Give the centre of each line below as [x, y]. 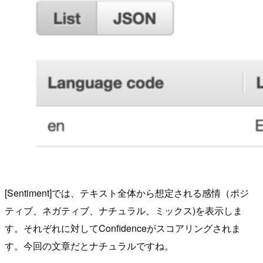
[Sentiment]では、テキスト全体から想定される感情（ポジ [127, 193]
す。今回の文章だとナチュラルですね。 [89, 246]
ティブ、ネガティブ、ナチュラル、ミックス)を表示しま [124, 211]
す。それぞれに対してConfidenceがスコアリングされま [123, 228]
